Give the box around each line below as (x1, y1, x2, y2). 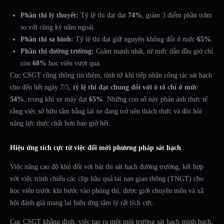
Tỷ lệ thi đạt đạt (78, 11, 128, 19)
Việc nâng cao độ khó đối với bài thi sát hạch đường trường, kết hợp (10, 163, 203, 171)
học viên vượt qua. (46, 59, 101, 67)
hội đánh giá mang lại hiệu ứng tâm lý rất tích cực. (10, 199, 154, 207)
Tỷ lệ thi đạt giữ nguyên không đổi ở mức (73, 35, 197, 43)
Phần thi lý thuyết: (20, 11, 78, 19)
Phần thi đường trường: (20, 47, 94, 55)
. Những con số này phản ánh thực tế (103, 95, 207, 103)
